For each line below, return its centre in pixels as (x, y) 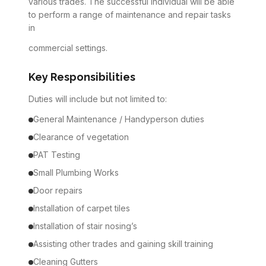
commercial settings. (68, 48)
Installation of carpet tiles (82, 208)
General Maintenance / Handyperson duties (119, 119)
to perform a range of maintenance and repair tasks (130, 15)
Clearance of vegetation (81, 137)
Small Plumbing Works (76, 172)
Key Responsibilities (82, 77)
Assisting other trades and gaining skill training (123, 244)
